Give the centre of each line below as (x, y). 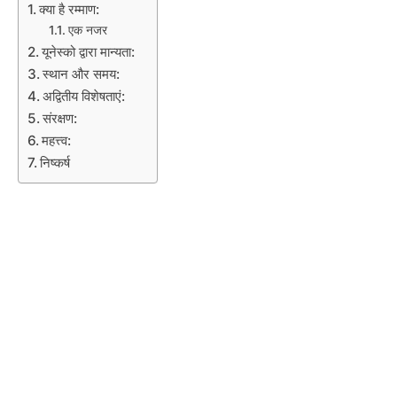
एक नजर (87, 30)
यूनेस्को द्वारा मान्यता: (89, 51)
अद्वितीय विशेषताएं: (84, 96)
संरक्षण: (60, 118)
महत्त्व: (57, 140)
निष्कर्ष (55, 162)
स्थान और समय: (82, 74)
